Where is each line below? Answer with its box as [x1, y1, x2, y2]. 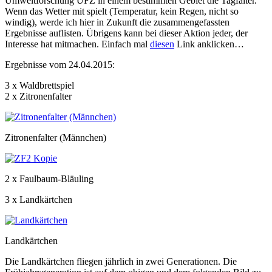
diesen [150, 38, 174, 49]
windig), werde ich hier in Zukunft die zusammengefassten [5, 16, 229, 27]
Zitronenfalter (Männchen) [5, 132, 106, 143]
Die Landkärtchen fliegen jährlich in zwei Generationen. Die [5, 256, 237, 267]
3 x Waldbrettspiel [5, 80, 74, 90]
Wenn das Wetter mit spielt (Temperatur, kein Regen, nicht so [5, 5, 239, 16]
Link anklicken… [174, 38, 244, 49]
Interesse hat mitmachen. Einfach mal [5, 38, 150, 49]
